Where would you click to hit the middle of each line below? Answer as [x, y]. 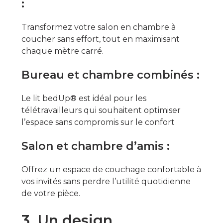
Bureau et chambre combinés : [110, 75]
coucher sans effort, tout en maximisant [100, 39]
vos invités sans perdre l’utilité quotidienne [106, 181]
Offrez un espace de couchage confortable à [111, 169]
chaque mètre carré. [62, 51]
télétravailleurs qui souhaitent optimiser [101, 110]
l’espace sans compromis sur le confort [98, 122]
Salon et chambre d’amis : [95, 146]
